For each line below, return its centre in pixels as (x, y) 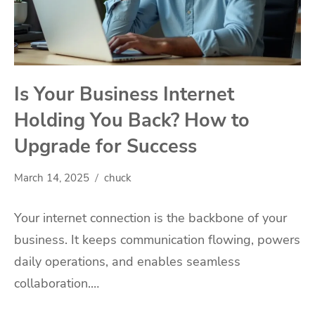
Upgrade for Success (105, 147)
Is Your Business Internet (124, 95)
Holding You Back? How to (132, 121)
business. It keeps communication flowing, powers (157, 240)
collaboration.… (57, 284)
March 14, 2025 (52, 178)
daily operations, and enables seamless (127, 262)
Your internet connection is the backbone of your (150, 218)
